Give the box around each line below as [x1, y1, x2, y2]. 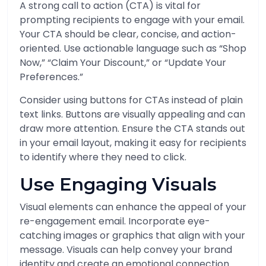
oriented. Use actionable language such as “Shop [20, 42, 246, 55]
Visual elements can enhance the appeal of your [20, 200, 246, 214]
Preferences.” [20, 70, 83, 84]
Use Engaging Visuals [20, 173, 217, 195]
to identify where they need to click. [20, 150, 186, 164]
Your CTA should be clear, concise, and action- [20, 27, 236, 41]
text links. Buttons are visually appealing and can [20, 107, 245, 121]
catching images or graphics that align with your [20, 229, 245, 242]
